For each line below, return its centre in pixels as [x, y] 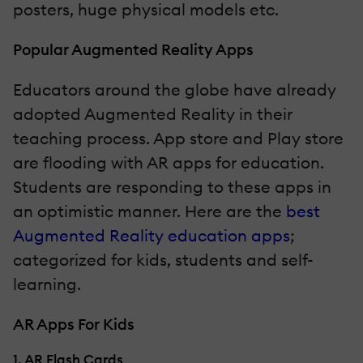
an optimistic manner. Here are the [149, 211]
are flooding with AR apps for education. [169, 162]
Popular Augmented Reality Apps [133, 49]
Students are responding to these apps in [172, 186]
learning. [47, 284]
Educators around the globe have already [175, 89]
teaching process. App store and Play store [178, 138]
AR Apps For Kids [74, 324]
